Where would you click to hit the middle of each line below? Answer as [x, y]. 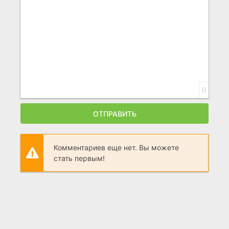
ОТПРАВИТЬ [114, 113]
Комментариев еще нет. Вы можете [116, 147]
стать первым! [79, 158]
